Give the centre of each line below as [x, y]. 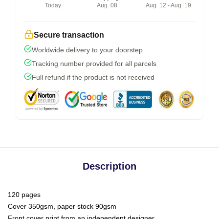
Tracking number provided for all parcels [94, 63]
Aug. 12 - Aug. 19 [168, 5]
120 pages [24, 194]
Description [109, 166]
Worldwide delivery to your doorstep [87, 50]
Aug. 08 [107, 5]
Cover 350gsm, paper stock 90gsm [62, 206]
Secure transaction [69, 35]
